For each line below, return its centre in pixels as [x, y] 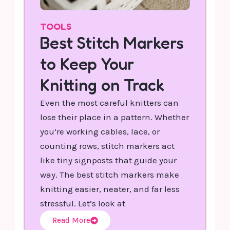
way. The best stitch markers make [110, 174]
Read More [72, 220]
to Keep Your [87, 64]
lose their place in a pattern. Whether [115, 117]
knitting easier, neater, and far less [110, 189]
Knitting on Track [102, 85]
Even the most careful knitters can [110, 102]
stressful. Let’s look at [83, 203]
